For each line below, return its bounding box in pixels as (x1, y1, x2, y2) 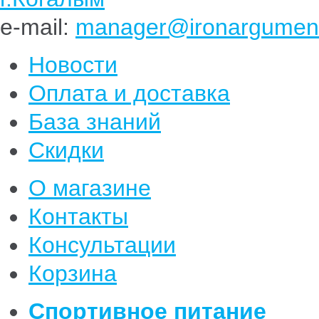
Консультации (28, 232, 176, 258)
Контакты (28, 204, 128, 229)
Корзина (28, 261, 117, 286)
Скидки (28, 137, 104, 163)
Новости (28, 52, 117, 78)
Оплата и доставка (28, 80, 230, 106)
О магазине (28, 175, 151, 201)
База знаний (28, 109, 161, 135)
